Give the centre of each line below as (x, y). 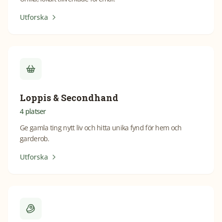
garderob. (35, 139)
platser (35, 111)
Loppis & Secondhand (69, 98)
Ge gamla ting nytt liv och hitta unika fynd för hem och (101, 128)
